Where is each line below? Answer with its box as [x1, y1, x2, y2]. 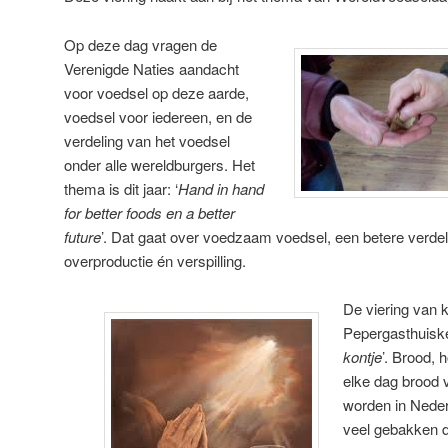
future [64, 225, 101, 247]
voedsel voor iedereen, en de [64, 105, 252, 127]
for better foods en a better [64, 201, 235, 223]
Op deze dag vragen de [64, 33, 217, 55]
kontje [343, 346, 383, 368]
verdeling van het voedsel [64, 129, 230, 151]
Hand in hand [178, 177, 264, 199]
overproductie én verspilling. [64, 249, 246, 271]
